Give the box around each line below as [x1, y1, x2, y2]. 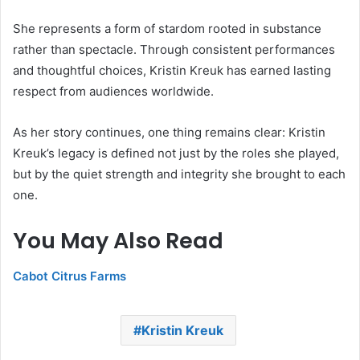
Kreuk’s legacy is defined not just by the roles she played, [13, 145, 339, 161]
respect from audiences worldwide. [13, 83, 214, 99]
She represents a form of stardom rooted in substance [13, 20, 321, 36]
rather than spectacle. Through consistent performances [13, 41, 335, 57]
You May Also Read [13, 225, 223, 256]
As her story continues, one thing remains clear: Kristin [13, 124, 325, 140]
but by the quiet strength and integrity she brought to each [13, 166, 346, 182]
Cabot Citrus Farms [13, 268, 126, 284]
